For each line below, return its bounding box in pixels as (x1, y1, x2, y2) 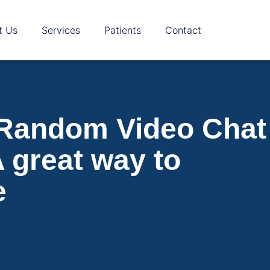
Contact (165, 24, 201, 36)
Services (42, 24, 80, 36)
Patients (104, 24, 141, 36)
